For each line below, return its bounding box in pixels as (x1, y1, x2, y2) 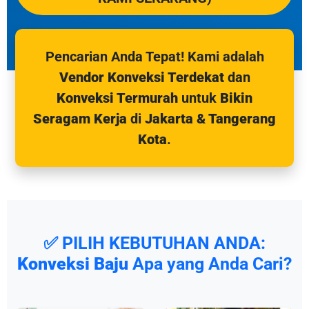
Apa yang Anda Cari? (128, 254, 292, 274)
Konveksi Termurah (57, 90, 178, 106)
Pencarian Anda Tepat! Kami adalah (45, 48, 264, 65)
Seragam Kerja (33, 110, 127, 127)
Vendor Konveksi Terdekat (59, 69, 224, 86)
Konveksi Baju (17, 254, 128, 274)
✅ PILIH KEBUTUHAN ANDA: (43, 233, 266, 253)
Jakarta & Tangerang (145, 110, 276, 127)
